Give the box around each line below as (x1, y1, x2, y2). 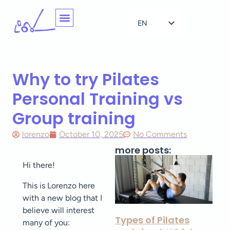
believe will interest (23, 205, 94, 215)
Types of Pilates (115, 214, 189, 226)
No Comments (133, 129, 187, 139)
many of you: (23, 218, 70, 227)
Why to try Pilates (12, 68, 159, 91)
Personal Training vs (12, 87, 183, 110)
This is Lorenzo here (23, 181, 95, 190)
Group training (12, 107, 136, 130)
